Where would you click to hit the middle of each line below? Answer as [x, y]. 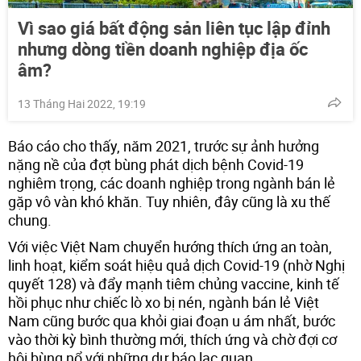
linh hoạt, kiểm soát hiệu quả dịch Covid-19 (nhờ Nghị [176, 265]
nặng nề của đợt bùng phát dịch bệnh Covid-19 [156, 164]
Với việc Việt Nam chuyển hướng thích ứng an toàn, [170, 246]
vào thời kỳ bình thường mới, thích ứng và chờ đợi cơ [172, 339]
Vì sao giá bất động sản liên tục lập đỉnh [174, 27]
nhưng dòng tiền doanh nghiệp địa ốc [163, 48]
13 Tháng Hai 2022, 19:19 [82, 103]
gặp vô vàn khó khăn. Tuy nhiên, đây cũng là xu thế [169, 201]
